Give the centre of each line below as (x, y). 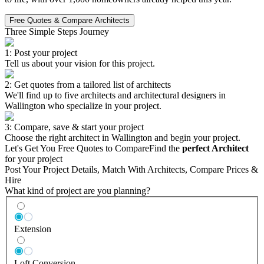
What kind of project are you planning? (77, 190)
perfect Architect (215, 148)
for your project (34, 159)
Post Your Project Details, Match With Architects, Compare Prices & (131, 169)
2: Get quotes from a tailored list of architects (88, 84)
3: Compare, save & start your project (74, 127)
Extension (33, 229)
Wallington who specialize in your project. (83, 105)
